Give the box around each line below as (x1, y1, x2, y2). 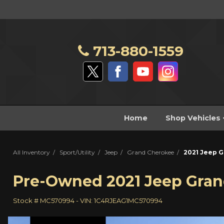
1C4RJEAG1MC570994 (94, 196, 162, 205)
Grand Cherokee (127, 148, 174, 156)
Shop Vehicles (165, 113, 222, 123)
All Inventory (13, 148, 50, 156)
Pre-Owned (13, 172, 102, 191)
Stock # (13, 196, 40, 205)
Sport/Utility (59, 148, 95, 156)
